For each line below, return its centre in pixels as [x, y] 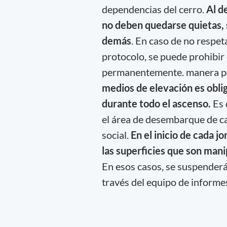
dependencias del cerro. [154, 9]
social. [116, 135]
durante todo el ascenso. [157, 103]
